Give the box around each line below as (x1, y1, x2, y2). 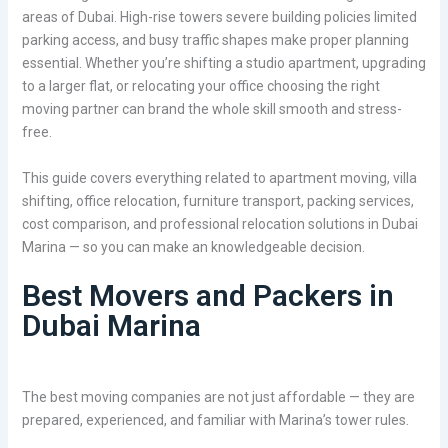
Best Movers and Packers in (21, 278, 394, 314)
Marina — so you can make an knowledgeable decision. (21, 238, 365, 255)
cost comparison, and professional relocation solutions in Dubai (21, 215, 418, 232)
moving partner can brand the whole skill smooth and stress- (21, 101, 402, 118)
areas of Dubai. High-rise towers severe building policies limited (21, 9, 417, 26)
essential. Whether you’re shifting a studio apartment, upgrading (21, 55, 426, 72)
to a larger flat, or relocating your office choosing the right (21, 78, 380, 95)
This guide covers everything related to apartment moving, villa (21, 169, 417, 186)
